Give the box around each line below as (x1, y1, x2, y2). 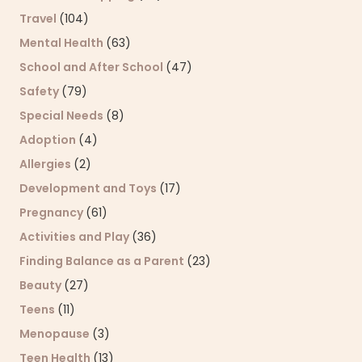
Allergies (19, 155, 74, 172)
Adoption (19, 131, 78, 148)
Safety (19, 82, 61, 99)
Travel (19, 10, 59, 27)
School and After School (19, 58, 166, 75)
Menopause (19, 325, 92, 342)
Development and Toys (19, 179, 159, 196)
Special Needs (19, 107, 106, 124)
